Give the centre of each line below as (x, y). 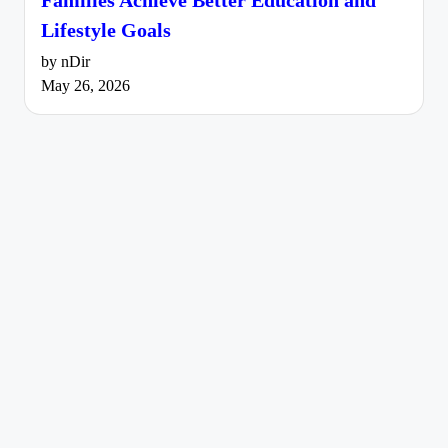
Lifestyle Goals (106, 29)
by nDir (65, 61)
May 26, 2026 (85, 85)
